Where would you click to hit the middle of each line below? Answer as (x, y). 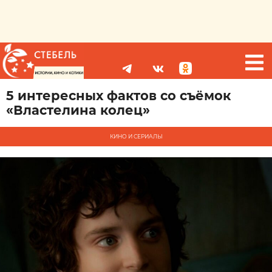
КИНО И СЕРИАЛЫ (136, 136)
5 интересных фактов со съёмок (118, 96)
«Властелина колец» (78, 110)
